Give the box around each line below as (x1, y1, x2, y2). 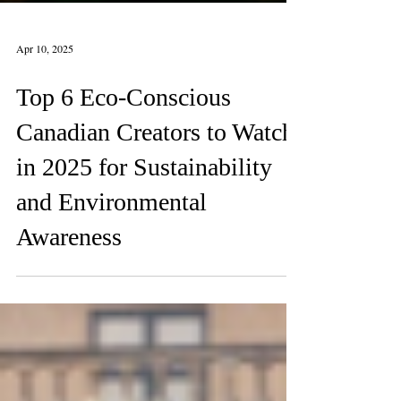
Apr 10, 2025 (16, 120, 73, 134)
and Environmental (16, 267, 207, 294)
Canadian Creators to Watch (16, 197, 294, 225)
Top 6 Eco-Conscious (16, 162, 231, 190)
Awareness (16, 302, 122, 329)
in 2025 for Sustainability (16, 232, 272, 260)
